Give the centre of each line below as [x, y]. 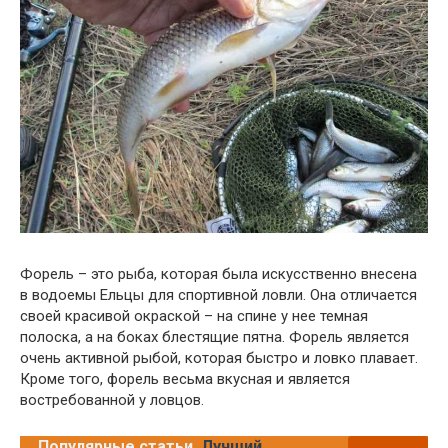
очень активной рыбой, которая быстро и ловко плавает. [219, 358]
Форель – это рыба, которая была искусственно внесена [218, 274]
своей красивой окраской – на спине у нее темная [194, 316]
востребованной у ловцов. [112, 400]
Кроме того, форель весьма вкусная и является [185, 379]
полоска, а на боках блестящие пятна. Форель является [214, 337]
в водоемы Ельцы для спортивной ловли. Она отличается [218, 295]
